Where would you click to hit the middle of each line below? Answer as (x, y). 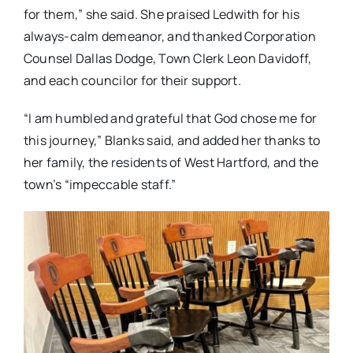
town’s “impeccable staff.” (100, 185)
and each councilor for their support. (132, 81)
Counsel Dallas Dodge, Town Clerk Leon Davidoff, (167, 59)
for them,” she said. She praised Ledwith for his (162, 15)
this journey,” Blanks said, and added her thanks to (172, 141)
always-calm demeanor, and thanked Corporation (169, 37)
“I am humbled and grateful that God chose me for (170, 119)
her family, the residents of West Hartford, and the (171, 163)
